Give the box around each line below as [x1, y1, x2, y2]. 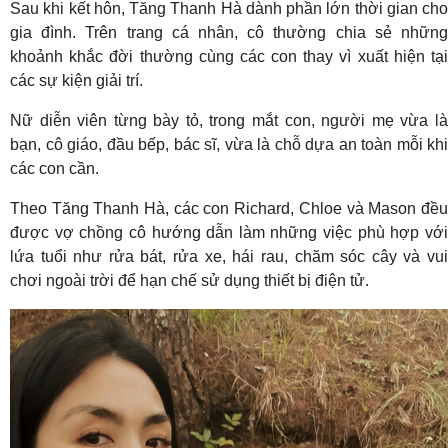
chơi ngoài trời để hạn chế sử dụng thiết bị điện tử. [10, 272, 369, 289]
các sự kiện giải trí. [10, 72, 143, 89]
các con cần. [10, 160, 99, 177]
